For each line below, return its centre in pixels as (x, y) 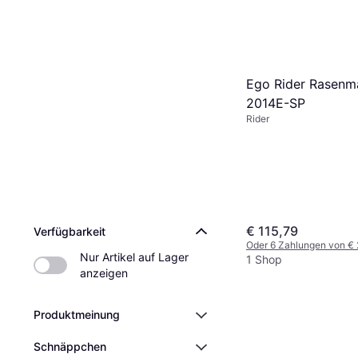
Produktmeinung (77, 314)
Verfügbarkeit (70, 231)
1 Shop (264, 260)
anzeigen (104, 273)
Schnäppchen (70, 346)
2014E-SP (276, 103)
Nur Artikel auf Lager (134, 257)
